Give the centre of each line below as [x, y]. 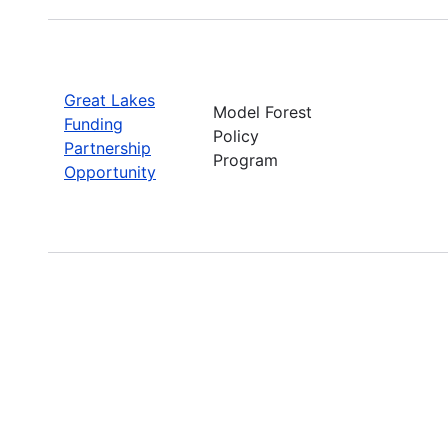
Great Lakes [109, 99]
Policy [236, 135]
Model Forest [262, 111]
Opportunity [110, 171]
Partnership [107, 147]
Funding [93, 123]
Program [245, 159]
